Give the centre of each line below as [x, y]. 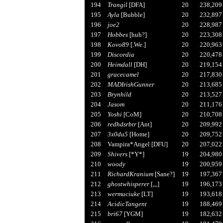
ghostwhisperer [128, 184]
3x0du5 [117, 134]
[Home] [138, 134]
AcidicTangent [127, 204]
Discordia [121, 54]
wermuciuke [123, 194]
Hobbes [117, 34]
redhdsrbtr [122, 124]
